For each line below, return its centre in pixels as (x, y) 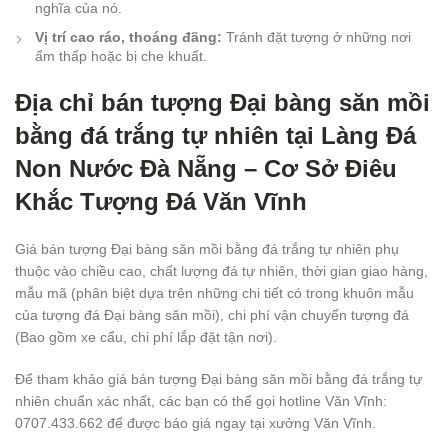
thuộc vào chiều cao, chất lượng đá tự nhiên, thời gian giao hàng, (221, 271)
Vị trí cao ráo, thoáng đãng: (128, 37)
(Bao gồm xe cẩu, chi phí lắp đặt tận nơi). (146, 337)
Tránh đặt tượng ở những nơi (316, 37)
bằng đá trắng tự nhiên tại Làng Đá (215, 136)
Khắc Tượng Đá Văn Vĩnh (161, 202)
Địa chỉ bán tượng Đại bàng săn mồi (222, 103)
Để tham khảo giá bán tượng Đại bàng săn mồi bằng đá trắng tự (218, 379)
